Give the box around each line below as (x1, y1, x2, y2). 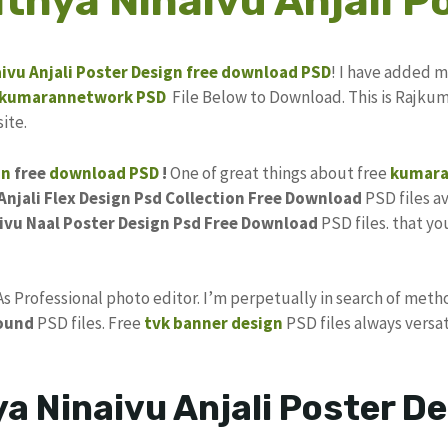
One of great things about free (170, 161, 390, 184)
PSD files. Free (34, 312, 144, 335)
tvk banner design (144, 312, 283, 335)
